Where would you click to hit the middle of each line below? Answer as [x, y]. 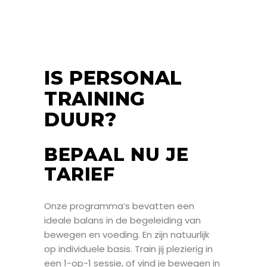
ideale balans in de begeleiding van [122, 220]
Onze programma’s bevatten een [119, 206]
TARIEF [80, 174]
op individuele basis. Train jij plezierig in [128, 249]
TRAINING [95, 98]
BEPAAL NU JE [117, 154]
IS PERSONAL [114, 77]
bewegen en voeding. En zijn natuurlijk [127, 234]
